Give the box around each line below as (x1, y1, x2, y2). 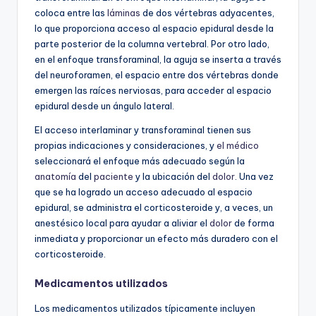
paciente (94, 170, 133, 182)
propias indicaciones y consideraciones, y (35, 139, 217, 151)
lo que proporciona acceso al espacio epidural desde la (35, 22, 274, 34)
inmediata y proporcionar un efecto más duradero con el (35, 232, 278, 244)
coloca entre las (35, 6, 107, 18)
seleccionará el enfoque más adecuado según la (35, 154, 245, 166)
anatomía (35, 170, 76, 182)
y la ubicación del (133, 170, 212, 182)
